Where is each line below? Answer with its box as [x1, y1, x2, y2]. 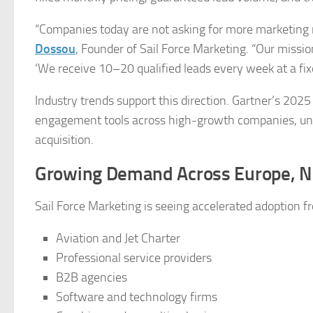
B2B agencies [56, 270, 127, 285]
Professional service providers [56, 250, 212, 265]
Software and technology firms [56, 289, 217, 305]
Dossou [35, 41, 75, 57]
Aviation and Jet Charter [56, 231, 183, 246]
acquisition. [35, 132, 94, 147]
